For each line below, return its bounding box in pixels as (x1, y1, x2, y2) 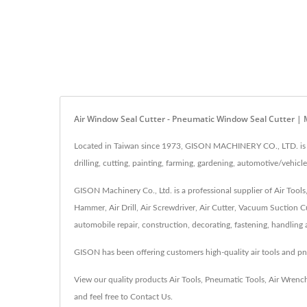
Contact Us (130, 293, 171, 301)
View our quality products (74, 275, 169, 284)
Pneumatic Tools (205, 275, 265, 284)
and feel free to (74, 293, 130, 301)
